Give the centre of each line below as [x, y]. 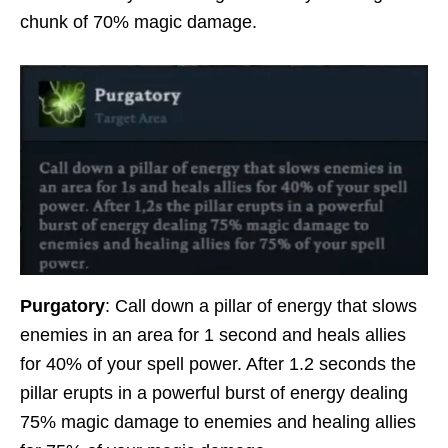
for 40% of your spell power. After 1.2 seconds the [218, 364]
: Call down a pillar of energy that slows [261, 306]
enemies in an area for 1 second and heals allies [213, 335]
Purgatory [62, 306]
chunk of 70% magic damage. [138, 22]
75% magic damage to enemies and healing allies [218, 422]
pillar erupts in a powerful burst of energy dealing [214, 393]
